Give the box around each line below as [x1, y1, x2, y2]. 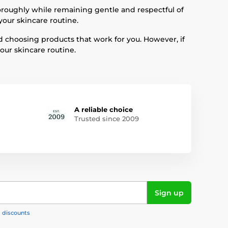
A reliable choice [74, 105, 133, 113]
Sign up [155, 188, 184, 197]
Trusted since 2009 [74, 115, 139, 123]
